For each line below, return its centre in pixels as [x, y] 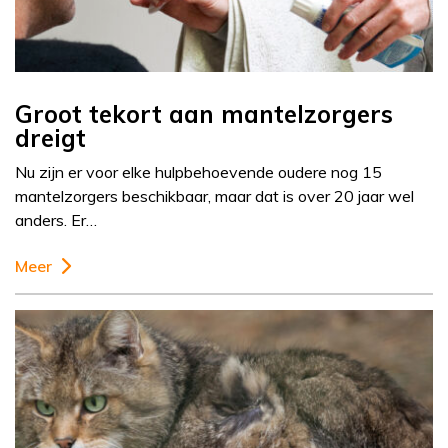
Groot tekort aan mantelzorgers [204, 114]
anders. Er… [56, 220]
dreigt [50, 138]
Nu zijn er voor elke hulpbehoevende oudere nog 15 [198, 172]
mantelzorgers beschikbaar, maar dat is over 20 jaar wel [214, 196]
